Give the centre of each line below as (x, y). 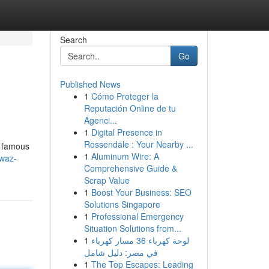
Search (73, 40)
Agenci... (100, 120)
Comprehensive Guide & (130, 168)
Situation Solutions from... (132, 228)
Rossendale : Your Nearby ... (138, 144)
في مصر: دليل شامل (121, 252)
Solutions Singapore (122, 204)
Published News (90, 84)
